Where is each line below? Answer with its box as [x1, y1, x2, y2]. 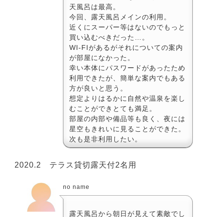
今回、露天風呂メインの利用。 [69, 13, 171, 21]
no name [63, 183, 90, 190]
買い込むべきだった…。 [69, 33, 149, 41]
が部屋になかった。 [69, 53, 135, 62]
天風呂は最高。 [69, 2, 120, 11]
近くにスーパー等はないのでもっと [69, 23, 186, 31]
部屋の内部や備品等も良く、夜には [69, 114, 186, 123]
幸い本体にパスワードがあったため [69, 63, 186, 72]
